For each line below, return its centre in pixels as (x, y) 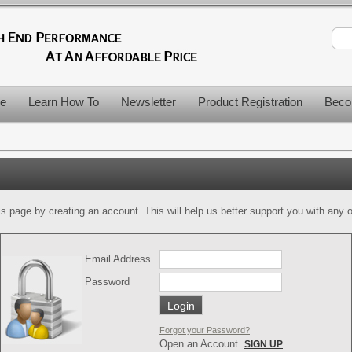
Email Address (118, 259)
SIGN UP (264, 344)
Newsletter (148, 102)
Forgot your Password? (205, 330)
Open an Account (199, 344)
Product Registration (250, 102)
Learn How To (64, 102)
